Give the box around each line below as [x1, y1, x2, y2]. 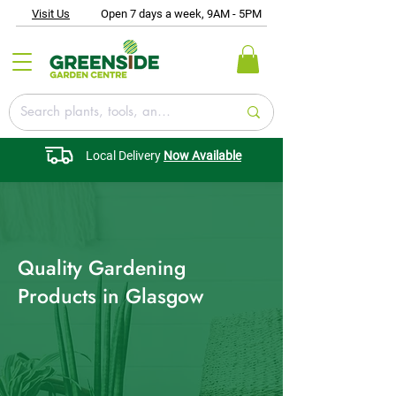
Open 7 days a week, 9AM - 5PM [100, 7, 262, 20]
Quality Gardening [18, 253, 186, 284]
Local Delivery [86, 148, 164, 164]
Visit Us [32, 7, 70, 20]
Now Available [164, 148, 241, 164]
